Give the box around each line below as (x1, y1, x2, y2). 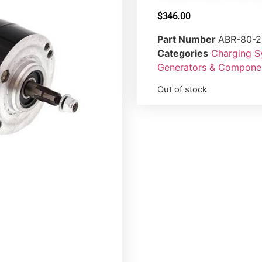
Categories (157, 47, 208, 60)
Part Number (157, 33, 218, 46)
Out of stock (157, 84, 207, 95)
